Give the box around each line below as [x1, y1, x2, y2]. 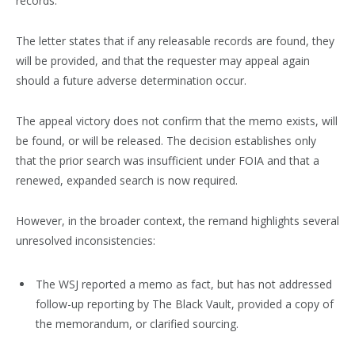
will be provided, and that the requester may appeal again [16, 53, 310, 69]
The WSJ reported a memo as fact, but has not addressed [36, 277, 332, 292]
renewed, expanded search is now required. [16, 173, 238, 189]
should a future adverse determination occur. [16, 73, 246, 89]
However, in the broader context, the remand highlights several [16, 213, 339, 229]
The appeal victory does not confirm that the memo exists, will [16, 113, 338, 129]
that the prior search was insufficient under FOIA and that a [16, 153, 319, 169]
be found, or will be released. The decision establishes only [16, 133, 316, 149]
